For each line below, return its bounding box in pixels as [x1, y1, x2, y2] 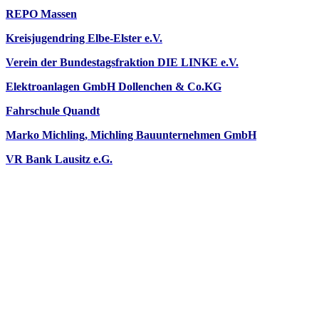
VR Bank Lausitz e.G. [6, 153, 113, 166]
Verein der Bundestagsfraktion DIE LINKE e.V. [6, 56, 239, 69]
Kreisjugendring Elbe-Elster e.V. [6, 32, 162, 45]
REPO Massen [6, 8, 77, 21]
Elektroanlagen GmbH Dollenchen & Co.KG [6, 80, 221, 93]
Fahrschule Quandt [6, 105, 100, 117]
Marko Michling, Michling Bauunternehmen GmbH [6, 129, 256, 142]
